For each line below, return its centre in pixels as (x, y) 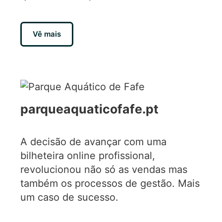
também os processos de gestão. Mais (110, 183)
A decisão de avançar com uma (94, 141)
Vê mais (47, 34)
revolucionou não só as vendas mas (104, 169)
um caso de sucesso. (70, 197)
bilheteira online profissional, (88, 155)
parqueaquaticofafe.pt (90, 109)
